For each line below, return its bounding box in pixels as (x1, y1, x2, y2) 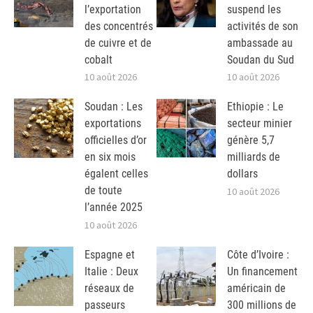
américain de (227, 282, 286, 296)
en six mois (85, 150, 136, 164)
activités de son (227, 19, 298, 33)
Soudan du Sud (227, 52, 294, 66)
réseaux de (85, 282, 134, 296)
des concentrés (85, 19, 153, 33)
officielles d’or (85, 133, 147, 147)
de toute (85, 184, 122, 198)
